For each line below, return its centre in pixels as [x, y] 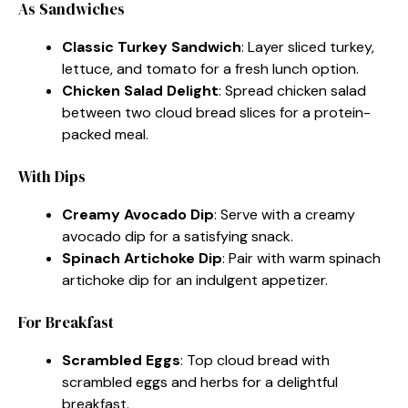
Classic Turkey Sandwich [152, 46]
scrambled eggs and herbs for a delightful [200, 382]
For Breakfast [66, 322]
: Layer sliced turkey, [308, 46]
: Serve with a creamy [285, 214]
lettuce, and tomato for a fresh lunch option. [210, 68]
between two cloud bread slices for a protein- [216, 112]
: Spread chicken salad [292, 90]
